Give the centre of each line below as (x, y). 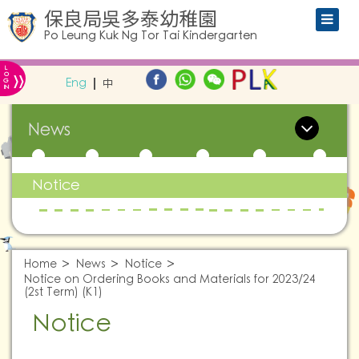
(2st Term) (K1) (63, 292)
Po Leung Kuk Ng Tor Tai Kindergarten (151, 36)
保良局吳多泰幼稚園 (131, 19)
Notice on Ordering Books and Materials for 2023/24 (170, 280)
